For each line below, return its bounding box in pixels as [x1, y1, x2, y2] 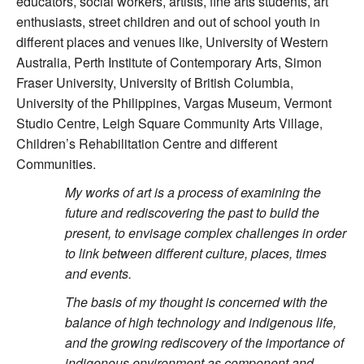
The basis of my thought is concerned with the [65, 292, 327, 312]
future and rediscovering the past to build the [65, 203, 319, 223]
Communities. [16, 154, 96, 174]
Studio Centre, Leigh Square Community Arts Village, [16, 114, 323, 133]
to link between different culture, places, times [65, 244, 327, 263]
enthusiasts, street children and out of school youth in [16, 12, 320, 32]
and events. [65, 264, 132, 284]
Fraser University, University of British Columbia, [16, 73, 293, 93]
